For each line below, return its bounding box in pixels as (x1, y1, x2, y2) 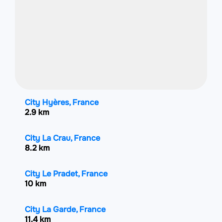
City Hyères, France (25, 97, 99, 108)
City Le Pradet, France (25, 168, 108, 179)
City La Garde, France (25, 204, 106, 215)
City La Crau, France (25, 133, 100, 143)
